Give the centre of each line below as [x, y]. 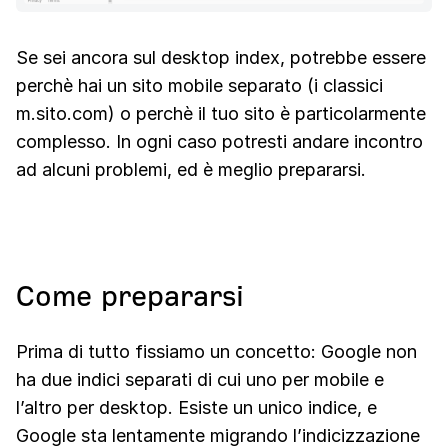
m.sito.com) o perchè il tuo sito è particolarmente [221, 114]
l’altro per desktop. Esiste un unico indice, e [196, 408]
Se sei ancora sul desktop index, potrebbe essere [221, 58]
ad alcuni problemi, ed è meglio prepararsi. [191, 170]
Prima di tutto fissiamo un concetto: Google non [216, 352]
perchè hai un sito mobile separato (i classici [199, 86]
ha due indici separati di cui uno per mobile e [200, 380]
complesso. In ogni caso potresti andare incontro [219, 142]
